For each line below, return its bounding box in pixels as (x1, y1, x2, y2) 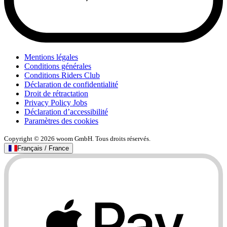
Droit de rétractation (24, 89, 88, 98)
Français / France (17, 144, 69, 153)
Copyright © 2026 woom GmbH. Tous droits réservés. (4, 135, 150, 143)
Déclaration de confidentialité (24, 80, 118, 89)
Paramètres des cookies (24, 117, 98, 126)
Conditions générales (24, 62, 91, 71)
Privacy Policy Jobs (24, 98, 87, 107)
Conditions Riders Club (24, 71, 100, 80)
